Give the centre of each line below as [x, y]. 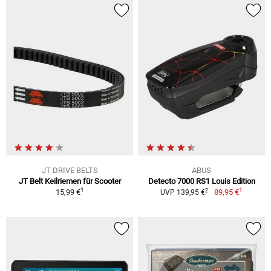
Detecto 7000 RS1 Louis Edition [201, 181]
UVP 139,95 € [183, 193]
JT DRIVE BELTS [70, 171]
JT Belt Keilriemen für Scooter [70, 181]
